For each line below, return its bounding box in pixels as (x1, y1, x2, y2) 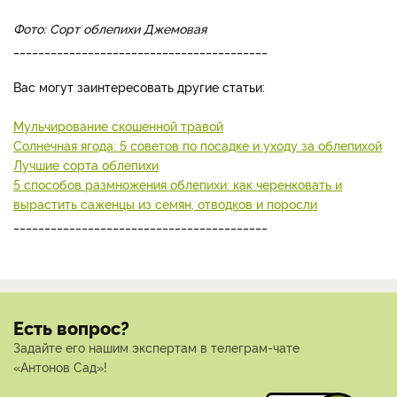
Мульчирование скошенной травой (13, 117, 223, 135)
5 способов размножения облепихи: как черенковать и (13, 175, 342, 193)
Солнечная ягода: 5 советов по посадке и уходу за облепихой (13, 136, 382, 154)
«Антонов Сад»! (13, 358, 107, 376)
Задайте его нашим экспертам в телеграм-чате (13, 339, 300, 356)
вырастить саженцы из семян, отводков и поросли (13, 195, 317, 213)
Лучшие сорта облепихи (13, 156, 159, 174)
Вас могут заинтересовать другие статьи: (13, 78, 265, 96)
